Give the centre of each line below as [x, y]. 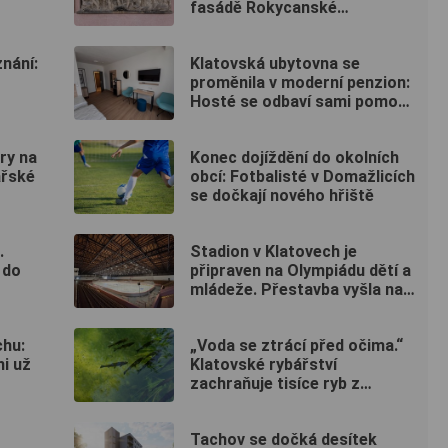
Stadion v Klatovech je [273, 252]
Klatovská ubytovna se [275, 64]
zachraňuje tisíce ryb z [275, 384]
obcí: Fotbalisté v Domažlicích [302, 177]
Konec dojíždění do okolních [294, 158]
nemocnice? [235, 27]
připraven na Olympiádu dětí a [300, 271]
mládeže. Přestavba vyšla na [296, 290]
